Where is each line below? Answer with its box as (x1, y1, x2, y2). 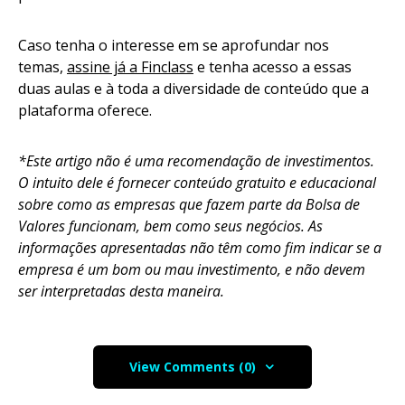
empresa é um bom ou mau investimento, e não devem (18, 259, 365, 279)
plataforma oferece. (18, 99, 170, 120)
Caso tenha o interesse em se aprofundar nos (18, 34, 329, 55)
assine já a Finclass (67, 56, 193, 77)
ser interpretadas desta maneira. (18, 280, 224, 301)
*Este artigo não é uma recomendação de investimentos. (18, 150, 374, 171)
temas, (18, 56, 67, 77)
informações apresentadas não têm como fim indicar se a (18, 237, 381, 258)
